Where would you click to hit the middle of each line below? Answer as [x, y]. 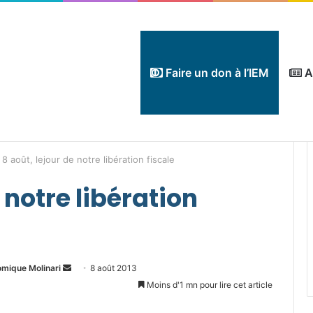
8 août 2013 [114, 268]
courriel [85, 301]
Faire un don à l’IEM [216, 73]
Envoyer [87, 267]
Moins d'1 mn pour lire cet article [209, 285]
